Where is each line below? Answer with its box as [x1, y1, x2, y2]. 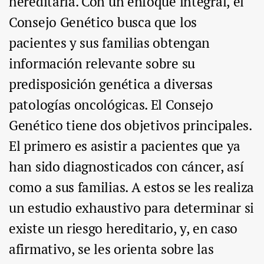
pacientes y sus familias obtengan [9, 34, 210, 52]
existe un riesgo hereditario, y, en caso [9, 219, 238, 238]
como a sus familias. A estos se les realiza [9, 178, 255, 197]
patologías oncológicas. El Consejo [9, 95, 213, 114]
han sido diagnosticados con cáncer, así [9, 157, 244, 176]
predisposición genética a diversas [9, 75, 213, 94]
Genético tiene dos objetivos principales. [9, 116, 252, 135]
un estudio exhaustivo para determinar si [9, 199, 255, 217]
